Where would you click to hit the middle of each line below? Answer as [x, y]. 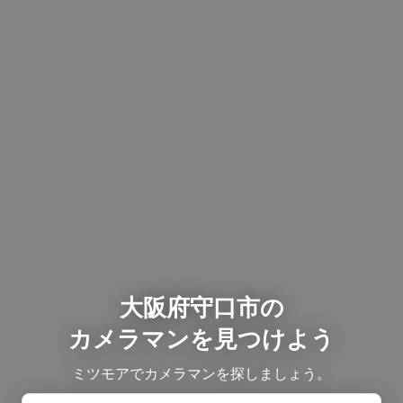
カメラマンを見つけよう [201, 338]
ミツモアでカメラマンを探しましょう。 [201, 373]
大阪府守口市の [201, 307]
